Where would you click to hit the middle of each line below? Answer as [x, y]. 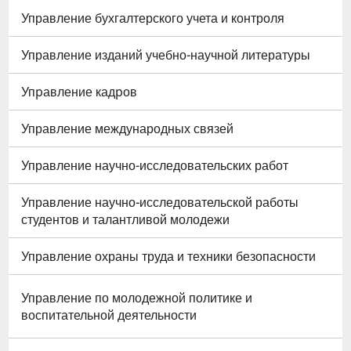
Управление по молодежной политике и [137, 298]
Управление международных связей [127, 129]
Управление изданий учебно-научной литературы [166, 55]
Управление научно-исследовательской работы [160, 203]
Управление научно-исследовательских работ [155, 166]
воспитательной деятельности [109, 315]
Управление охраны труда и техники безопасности [168, 257]
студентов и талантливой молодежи [125, 220]
